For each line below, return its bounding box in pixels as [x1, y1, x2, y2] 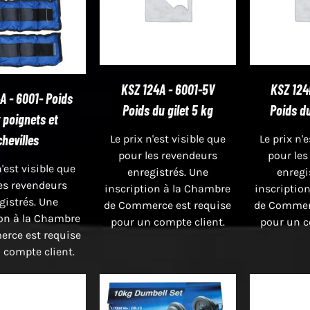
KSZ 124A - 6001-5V [120, 80, 215, 98]
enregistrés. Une [127, 165, 208, 179]
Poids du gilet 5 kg [122, 101, 213, 118]
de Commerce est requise [104, 198, 232, 212]
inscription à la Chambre [104, 181, 231, 195]
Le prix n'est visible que [109, 131, 226, 145]
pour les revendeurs [118, 148, 217, 162]
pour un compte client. [110, 215, 225, 228]
